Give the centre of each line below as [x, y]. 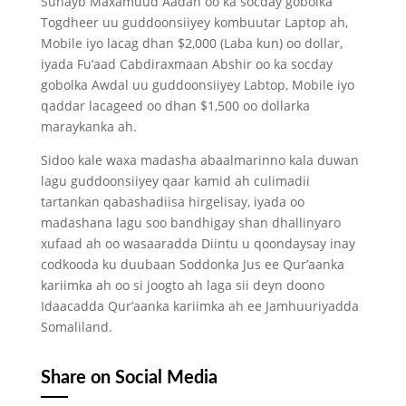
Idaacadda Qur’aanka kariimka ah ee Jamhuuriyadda [199, 306]
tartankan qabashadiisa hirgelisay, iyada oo [172, 202]
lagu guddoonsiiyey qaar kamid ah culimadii [175, 181]
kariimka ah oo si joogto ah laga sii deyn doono [182, 285]
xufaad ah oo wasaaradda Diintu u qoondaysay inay [198, 243]
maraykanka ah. [88, 126]
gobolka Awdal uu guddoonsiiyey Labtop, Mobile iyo [197, 85]
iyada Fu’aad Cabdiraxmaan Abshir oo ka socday [186, 64]
